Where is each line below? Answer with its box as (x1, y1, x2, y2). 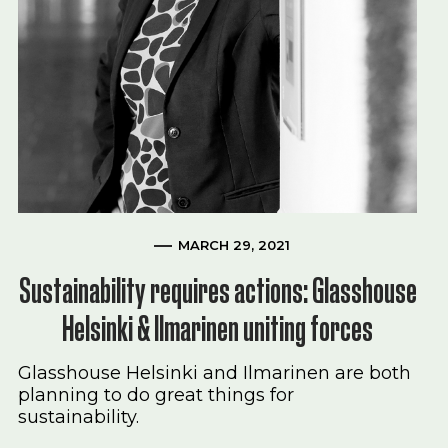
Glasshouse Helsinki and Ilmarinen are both (18, 362, 411, 384)
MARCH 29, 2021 (177, 237, 290, 253)
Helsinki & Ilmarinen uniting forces (62, 307, 374, 350)
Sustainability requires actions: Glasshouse (18, 269, 417, 312)
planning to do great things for (18, 384, 294, 406)
